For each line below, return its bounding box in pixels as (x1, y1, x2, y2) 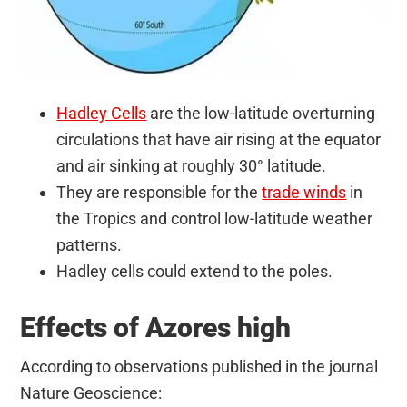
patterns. (56, 235, 123, 255)
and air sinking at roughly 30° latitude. (56, 156, 327, 176)
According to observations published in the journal (20, 357, 379, 377)
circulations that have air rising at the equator (56, 130, 382, 150)
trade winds (262, 183, 347, 203)
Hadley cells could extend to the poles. (56, 262, 333, 282)
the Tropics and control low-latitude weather (56, 209, 373, 229)
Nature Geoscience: (20, 383, 163, 403)
